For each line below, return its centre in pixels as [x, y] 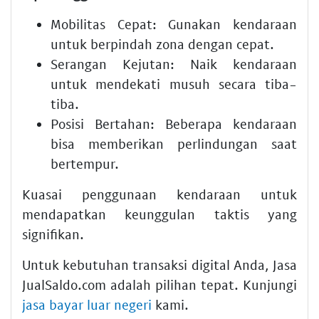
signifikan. [53, 234]
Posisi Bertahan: [103, 124]
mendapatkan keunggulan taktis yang [159, 214]
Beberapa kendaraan [226, 124]
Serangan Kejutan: [113, 64]
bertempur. [85, 163]
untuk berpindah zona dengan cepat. [162, 44]
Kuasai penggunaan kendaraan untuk [159, 194]
